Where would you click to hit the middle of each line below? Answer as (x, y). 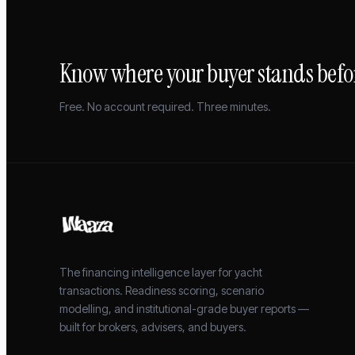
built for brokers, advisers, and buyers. (153, 326)
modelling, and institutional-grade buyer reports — (185, 308)
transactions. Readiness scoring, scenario (162, 290)
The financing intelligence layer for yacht (161, 272)
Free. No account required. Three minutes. (166, 106)
